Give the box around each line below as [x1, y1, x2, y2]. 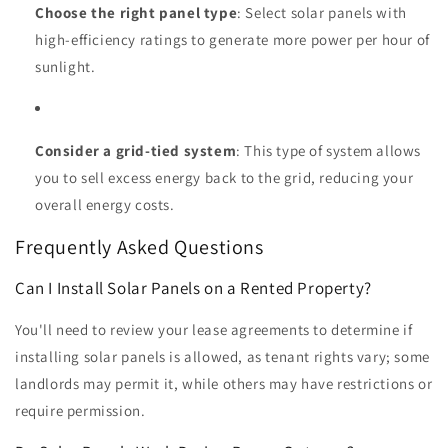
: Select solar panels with [237, 2, 407, 22]
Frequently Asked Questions [15, 234, 264, 261]
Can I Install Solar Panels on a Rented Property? [15, 277, 372, 300]
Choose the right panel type [35, 2, 238, 22]
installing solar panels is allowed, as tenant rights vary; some [15, 347, 430, 367]
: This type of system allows [236, 140, 422, 160]
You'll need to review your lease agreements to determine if [15, 320, 413, 340]
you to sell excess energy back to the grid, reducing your [35, 167, 414, 187]
